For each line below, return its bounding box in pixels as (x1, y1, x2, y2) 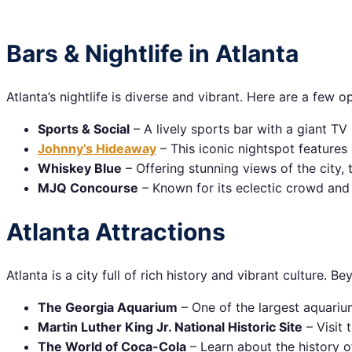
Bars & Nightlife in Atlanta (6, 39, 299, 68)
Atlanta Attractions (6, 217, 225, 246)
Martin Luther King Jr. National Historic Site (38, 318, 302, 335)
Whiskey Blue (38, 160, 122, 177)
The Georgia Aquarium (38, 299, 178, 315)
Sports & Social (38, 121, 130, 137)
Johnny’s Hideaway (38, 141, 156, 157)
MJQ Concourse (38, 180, 138, 196)
